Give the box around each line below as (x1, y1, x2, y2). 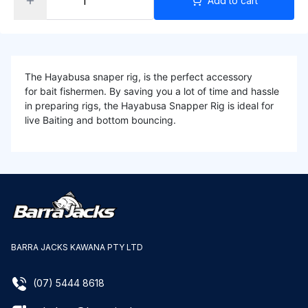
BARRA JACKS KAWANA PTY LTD (11, 242, 143, 253)
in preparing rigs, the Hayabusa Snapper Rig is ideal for (25, 100, 274, 111)
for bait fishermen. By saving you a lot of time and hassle (25, 85, 279, 97)
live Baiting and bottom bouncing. (25, 114, 176, 126)
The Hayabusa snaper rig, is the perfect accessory (25, 71, 252, 82)
